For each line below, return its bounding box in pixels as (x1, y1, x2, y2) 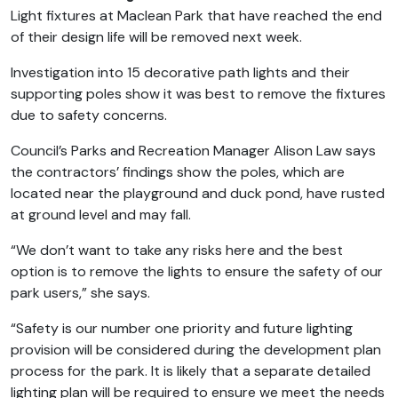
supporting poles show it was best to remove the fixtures (11, 84, 386, 104)
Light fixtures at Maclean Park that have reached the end (11, 6, 382, 26)
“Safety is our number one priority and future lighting (11, 319, 353, 338)
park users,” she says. (11, 283, 150, 303)
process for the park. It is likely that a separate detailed (11, 362, 370, 381)
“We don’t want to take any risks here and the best (11, 241, 343, 260)
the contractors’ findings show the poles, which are (11, 163, 345, 182)
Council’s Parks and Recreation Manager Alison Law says (11, 141, 376, 161)
